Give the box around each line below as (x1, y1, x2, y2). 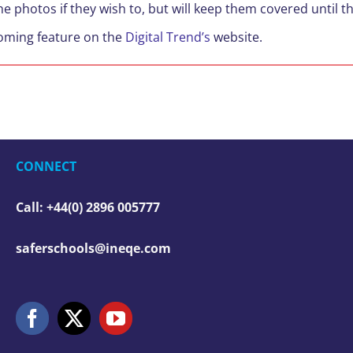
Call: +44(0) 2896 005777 (16, 199, 160, 216)
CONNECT (16, 158, 76, 175)
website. (210, 28, 262, 46)
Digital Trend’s (125, 28, 210, 46)
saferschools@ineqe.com (16, 240, 171, 257)
